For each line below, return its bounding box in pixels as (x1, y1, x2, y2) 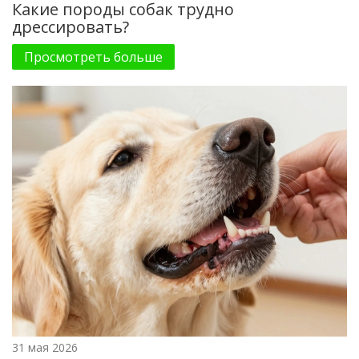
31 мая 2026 (12, 340, 78, 356)
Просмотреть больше (24, 47, 163, 66)
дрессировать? (12, 15, 129, 38)
